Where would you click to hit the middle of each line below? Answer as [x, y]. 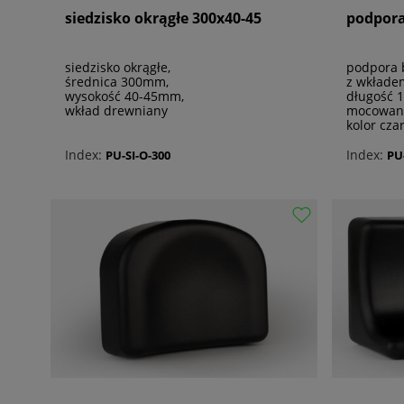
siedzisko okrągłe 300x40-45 [163, 18]
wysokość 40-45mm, [124, 96]
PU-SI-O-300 [138, 155]
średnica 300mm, [117, 82]
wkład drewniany [116, 111]
